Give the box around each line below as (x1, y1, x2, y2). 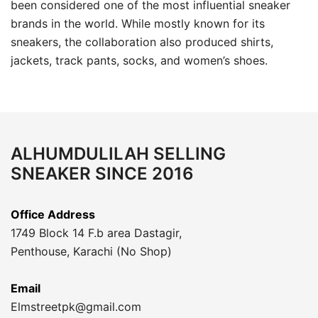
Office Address (11, 207, 95, 221)
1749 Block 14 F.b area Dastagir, (11, 225, 182, 240)
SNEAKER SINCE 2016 (11, 163, 194, 184)
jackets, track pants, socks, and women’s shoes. (11, 53, 268, 67)
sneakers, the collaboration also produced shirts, (11, 34, 273, 49)
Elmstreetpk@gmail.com (11, 299, 141, 314)
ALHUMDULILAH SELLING (11, 143, 226, 164)
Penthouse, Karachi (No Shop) (11, 243, 172, 258)
